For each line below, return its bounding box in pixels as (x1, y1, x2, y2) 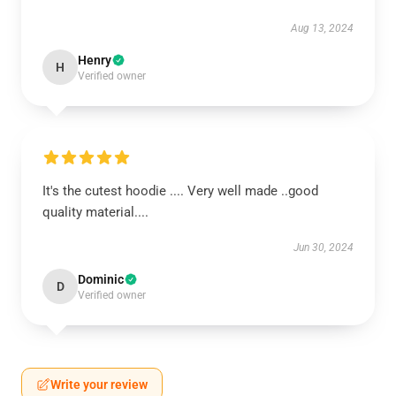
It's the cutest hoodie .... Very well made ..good (42, 183, 318, 199)
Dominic (78, 272, 124, 286)
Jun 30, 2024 (293, 241, 354, 254)
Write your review (50, 377, 148, 392)
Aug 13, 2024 (291, 22, 354, 34)
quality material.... (42, 204, 148, 220)
